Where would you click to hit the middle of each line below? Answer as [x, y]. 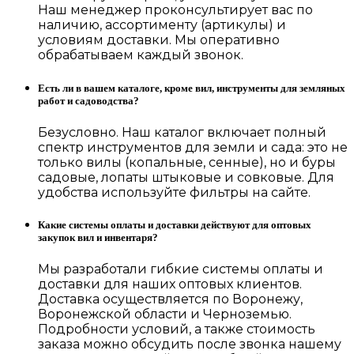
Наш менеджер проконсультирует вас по [175, 10]
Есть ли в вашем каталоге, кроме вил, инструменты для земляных [192, 88]
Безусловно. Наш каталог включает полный [182, 132]
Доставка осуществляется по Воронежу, [170, 299]
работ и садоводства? [88, 100]
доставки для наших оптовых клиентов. [170, 284]
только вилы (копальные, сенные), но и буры [187, 162]
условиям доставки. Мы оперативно [159, 40]
